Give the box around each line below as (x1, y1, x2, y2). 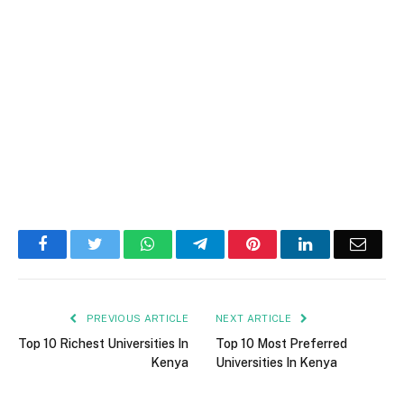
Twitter (101, 235, 149, 252)
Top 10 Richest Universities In (18, 336, 188, 352)
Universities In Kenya (216, 355, 337, 371)
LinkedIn (311, 235, 372, 252)
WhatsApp (153, 235, 224, 252)
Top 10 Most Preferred (216, 336, 347, 352)
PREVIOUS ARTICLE (83, 313, 188, 325)
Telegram (207, 235, 269, 252)
